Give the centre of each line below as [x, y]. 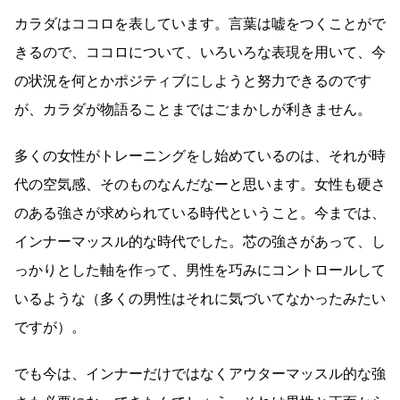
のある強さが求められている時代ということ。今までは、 [200, 212]
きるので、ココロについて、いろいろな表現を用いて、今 [200, 52]
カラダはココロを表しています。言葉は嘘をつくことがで [200, 23]
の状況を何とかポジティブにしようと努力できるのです [193, 80]
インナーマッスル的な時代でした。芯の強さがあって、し [200, 241]
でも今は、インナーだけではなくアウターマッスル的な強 [200, 373]
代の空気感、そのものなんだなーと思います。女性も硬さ [200, 184]
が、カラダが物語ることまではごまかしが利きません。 [193, 109]
